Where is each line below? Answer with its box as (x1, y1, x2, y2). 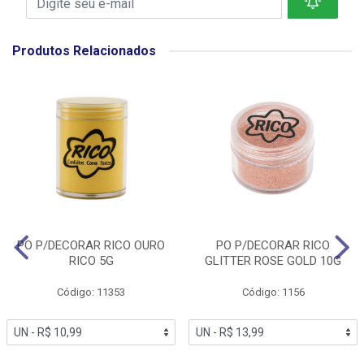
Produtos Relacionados (12, 43, 156, 59)
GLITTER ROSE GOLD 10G (205, 253, 341, 269)
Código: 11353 (57, 286, 125, 299)
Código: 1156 (241, 286, 305, 299)
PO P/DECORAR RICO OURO (17, 238, 165, 253)
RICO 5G (68, 253, 114, 269)
